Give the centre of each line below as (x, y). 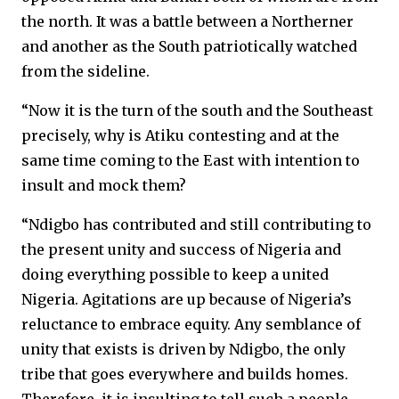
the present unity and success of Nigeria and (181, 249)
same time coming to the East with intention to (191, 160)
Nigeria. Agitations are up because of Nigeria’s (187, 299)
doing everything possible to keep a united (175, 274)
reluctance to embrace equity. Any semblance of (191, 324)
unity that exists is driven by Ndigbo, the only (183, 349)
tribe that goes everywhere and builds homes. (185, 374)
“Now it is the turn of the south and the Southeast (197, 110)
